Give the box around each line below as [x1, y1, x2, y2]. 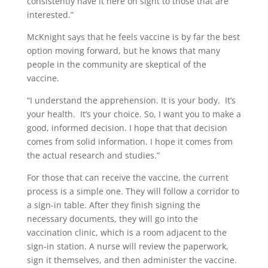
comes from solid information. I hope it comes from [26, 136, 233, 148]
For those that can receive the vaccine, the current [26, 172, 229, 184]
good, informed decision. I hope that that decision [26, 122, 227, 134]
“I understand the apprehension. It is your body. [26, 95, 220, 106]
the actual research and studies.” [26, 150, 160, 162]
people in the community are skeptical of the [26, 59, 206, 71]
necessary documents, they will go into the [26, 213, 198, 225]
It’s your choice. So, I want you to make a [80, 108, 241, 120]
